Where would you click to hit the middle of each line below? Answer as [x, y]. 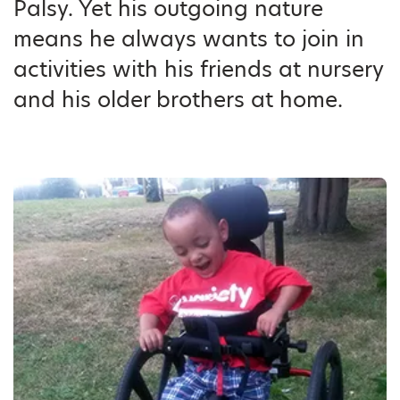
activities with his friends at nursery [198, 69]
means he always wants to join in [189, 39]
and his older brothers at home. [178, 100]
